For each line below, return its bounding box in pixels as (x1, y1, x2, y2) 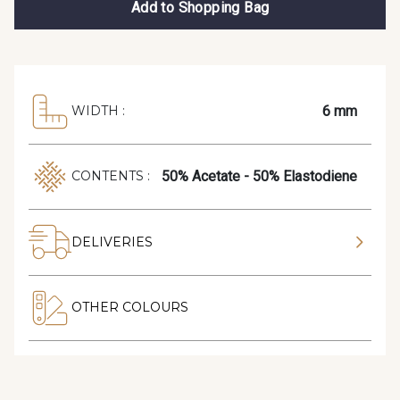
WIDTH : (71, 103, 125, 120)
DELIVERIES (71, 233, 153, 250)
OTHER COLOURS (71, 299, 188, 315)
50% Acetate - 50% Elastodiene (162, 167, 357, 185)
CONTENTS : (71, 168, 150, 185)
